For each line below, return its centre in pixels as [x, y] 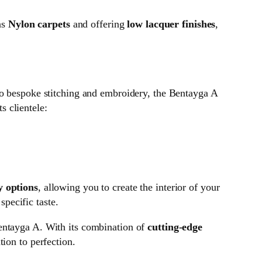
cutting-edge [175, 227]
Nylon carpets [39, 24]
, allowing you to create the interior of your [129, 187]
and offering [99, 24]
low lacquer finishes [171, 24]
